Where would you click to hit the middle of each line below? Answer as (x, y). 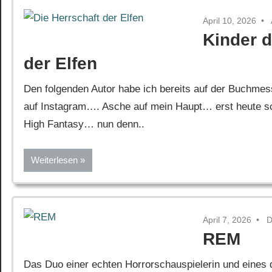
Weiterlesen (54, 160)
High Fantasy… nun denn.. (84, 124)
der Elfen (60, 63)
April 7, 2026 (227, 219)
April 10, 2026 (230, 20)
